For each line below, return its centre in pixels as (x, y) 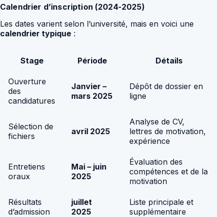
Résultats (25, 202)
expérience (150, 141)
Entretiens (27, 167)
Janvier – (89, 86)
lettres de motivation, (168, 132)
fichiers (22, 136)
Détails (169, 61)
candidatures (32, 101)
